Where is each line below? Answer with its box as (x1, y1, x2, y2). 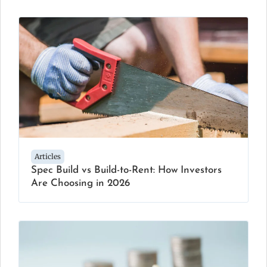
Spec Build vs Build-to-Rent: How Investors (31, 164, 222, 175)
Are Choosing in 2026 (31, 178, 130, 188)
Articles (35, 151, 61, 161)
